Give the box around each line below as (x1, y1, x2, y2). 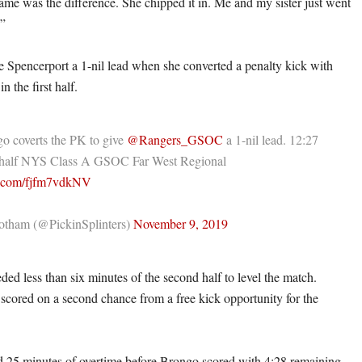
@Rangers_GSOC (127, 131, 223, 149)
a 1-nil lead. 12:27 (223, 131, 318, 149)
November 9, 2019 (133, 215, 228, 233)
